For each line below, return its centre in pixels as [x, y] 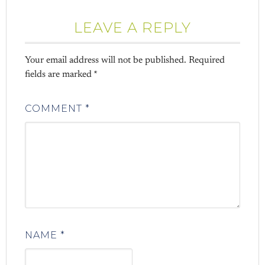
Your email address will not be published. [106, 60]
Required [207, 60]
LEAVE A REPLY [132, 27]
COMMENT [55, 108]
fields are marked [59, 74]
